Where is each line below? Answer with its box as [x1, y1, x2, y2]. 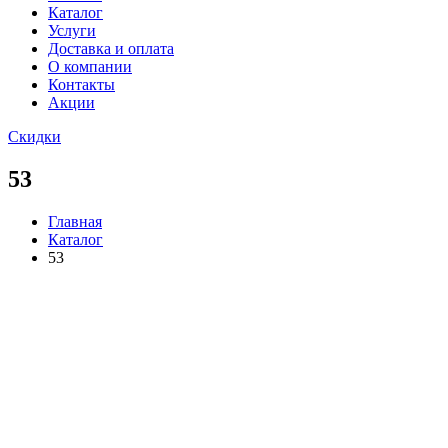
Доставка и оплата [48, 40, 174, 57]
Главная [48, 212, 102, 230]
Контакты [48, 76, 115, 93]
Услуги [48, 22, 96, 39]
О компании [48, 58, 132, 75]
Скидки [8, 128, 61, 145]
